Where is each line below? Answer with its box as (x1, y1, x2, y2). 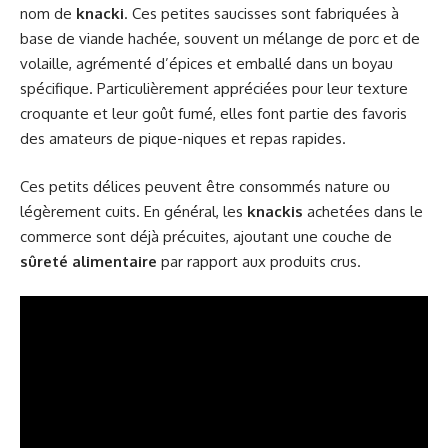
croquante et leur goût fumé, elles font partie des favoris (20, 104, 407, 124)
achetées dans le (303, 201, 423, 221)
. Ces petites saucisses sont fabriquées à (124, 4, 399, 24)
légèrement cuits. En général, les (20, 201, 247, 221)
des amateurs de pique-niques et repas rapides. (20, 129, 346, 149)
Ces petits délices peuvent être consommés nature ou (20, 176, 390, 196)
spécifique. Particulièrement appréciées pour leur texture (20, 79, 408, 99)
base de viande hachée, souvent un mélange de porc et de (20, 29, 420, 49)
